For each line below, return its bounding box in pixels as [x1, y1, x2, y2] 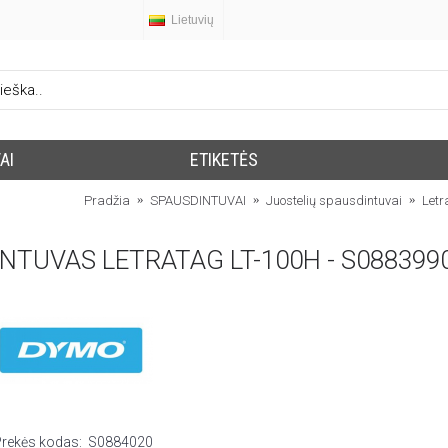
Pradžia [84, 192, 130, 208]
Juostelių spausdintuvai [266, 192, 402, 208]
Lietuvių [171, 13, 214, 27]
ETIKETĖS [189, 149, 258, 170]
